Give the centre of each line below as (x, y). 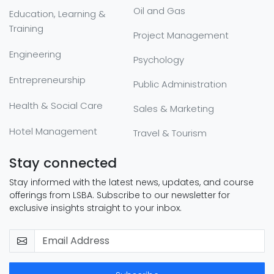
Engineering (35, 54)
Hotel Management (53, 131)
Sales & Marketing (173, 108)
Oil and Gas (159, 10)
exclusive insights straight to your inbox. (95, 208)
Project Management (181, 35)
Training (26, 28)
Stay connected (63, 163)
